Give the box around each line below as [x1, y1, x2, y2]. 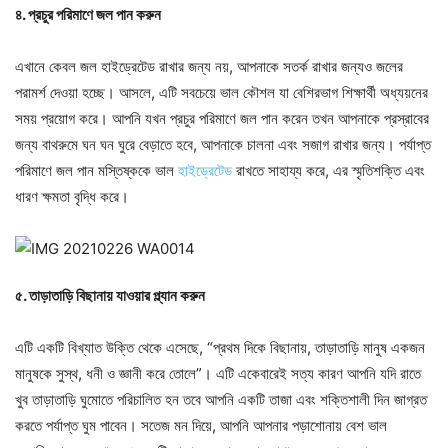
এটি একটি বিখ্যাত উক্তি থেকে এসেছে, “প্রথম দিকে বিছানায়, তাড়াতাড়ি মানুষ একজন [15, 338, 425, 357]
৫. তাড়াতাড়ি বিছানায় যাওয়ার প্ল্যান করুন [15, 286, 205, 305]
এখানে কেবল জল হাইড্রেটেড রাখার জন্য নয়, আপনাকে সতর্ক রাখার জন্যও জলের [15, 57, 403, 76]
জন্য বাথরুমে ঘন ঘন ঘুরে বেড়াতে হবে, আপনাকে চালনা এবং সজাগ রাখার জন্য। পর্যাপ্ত [15, 135, 431, 154]
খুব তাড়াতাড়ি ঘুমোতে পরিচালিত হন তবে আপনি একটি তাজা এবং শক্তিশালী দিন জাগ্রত [15, 390, 427, 409]
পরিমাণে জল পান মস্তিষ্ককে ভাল [15, 161, 178, 180]
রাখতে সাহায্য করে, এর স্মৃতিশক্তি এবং [232, 161, 425, 180]
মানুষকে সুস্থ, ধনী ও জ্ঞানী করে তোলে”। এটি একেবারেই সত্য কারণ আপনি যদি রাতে [15, 364, 421, 383]
